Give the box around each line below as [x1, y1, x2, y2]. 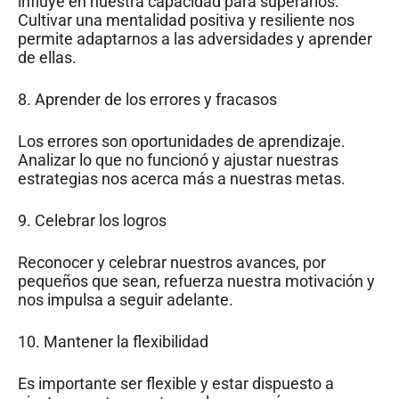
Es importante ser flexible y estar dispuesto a [18, 373, 334, 393]
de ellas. [18, 47, 77, 67]
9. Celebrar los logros [18, 210, 167, 230]
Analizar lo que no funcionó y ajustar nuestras [18, 150, 338, 169]
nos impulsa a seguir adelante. [18, 289, 233, 309]
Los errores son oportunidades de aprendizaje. [18, 131, 346, 151]
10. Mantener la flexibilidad [18, 331, 208, 351]
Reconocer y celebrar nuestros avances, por [18, 252, 326, 272]
